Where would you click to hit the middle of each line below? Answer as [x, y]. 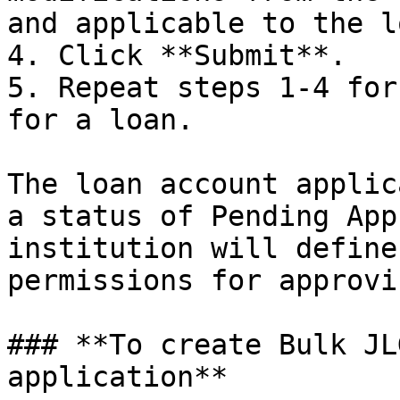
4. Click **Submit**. [177, 55]
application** [117, 377]
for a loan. [100, 120]
